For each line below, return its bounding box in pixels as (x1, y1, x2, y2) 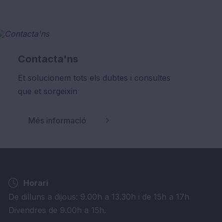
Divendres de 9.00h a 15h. (8, 205, 106, 216)
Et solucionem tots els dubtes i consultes (17, 72, 170, 83)
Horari (23, 178, 48, 188)
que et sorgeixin (17, 86, 77, 96)
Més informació (28, 115, 86, 126)
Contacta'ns (17, 53, 78, 65)
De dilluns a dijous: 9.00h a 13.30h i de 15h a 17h (8, 192, 189, 202)
